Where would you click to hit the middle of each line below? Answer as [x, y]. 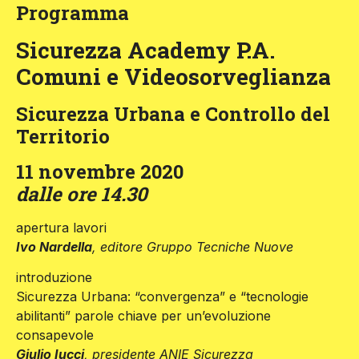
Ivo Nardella [54, 247]
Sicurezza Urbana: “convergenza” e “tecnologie [162, 297]
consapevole [55, 335]
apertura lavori [61, 228]
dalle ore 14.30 [82, 194]
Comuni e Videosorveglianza [173, 77]
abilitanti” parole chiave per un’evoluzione [143, 316]
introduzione [54, 278]
